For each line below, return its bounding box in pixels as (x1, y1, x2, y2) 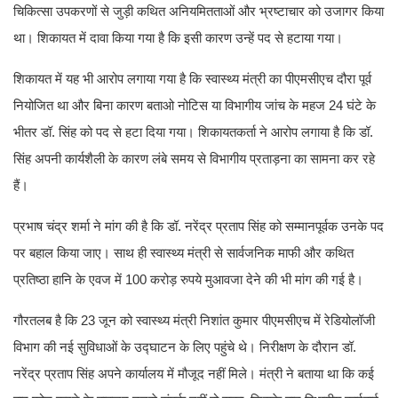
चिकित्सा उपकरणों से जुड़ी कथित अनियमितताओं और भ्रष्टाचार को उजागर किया (13, 4, 384, 20)
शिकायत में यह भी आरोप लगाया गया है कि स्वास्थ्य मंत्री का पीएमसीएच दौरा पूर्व (13, 71, 371, 87)
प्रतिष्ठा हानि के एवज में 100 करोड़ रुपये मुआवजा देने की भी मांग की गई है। (13, 272, 363, 288)
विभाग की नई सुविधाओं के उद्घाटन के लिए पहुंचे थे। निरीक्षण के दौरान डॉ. (13, 339, 356, 355)
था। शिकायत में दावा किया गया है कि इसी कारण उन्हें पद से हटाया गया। (13, 30, 343, 46)
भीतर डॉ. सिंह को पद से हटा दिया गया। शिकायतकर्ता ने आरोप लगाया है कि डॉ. (13, 124, 373, 140)
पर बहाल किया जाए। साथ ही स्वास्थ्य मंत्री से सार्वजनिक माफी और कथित (13, 245, 354, 261)
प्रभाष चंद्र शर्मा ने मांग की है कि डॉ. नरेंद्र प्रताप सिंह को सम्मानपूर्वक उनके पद (13, 219, 384, 235)
